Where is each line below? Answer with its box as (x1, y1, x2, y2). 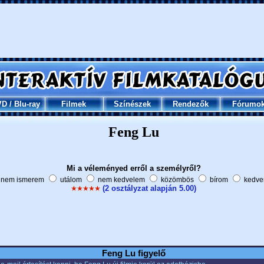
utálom (58, 176, 84, 184)
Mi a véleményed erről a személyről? (66, 164, 201, 173)
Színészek (113, 100, 151, 108)
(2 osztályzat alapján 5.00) (103, 184, 196, 193)
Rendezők (172, 100, 209, 108)
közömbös (159, 176, 196, 184)
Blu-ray (14, 100, 40, 108)
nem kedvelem (95, 176, 147, 184)
